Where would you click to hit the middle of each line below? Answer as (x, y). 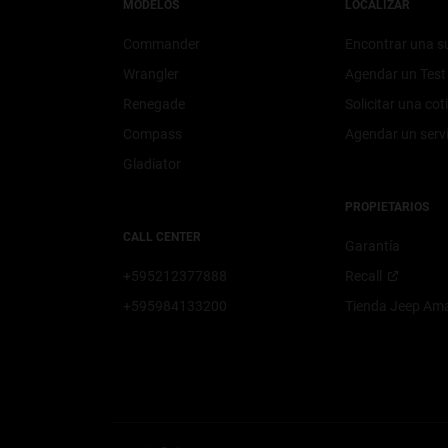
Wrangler (150, 73)
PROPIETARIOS (386, 206)
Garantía (372, 245)
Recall (363, 275)
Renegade (153, 103)
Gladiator (151, 163)
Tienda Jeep (383, 305)
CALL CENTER (161, 236)
